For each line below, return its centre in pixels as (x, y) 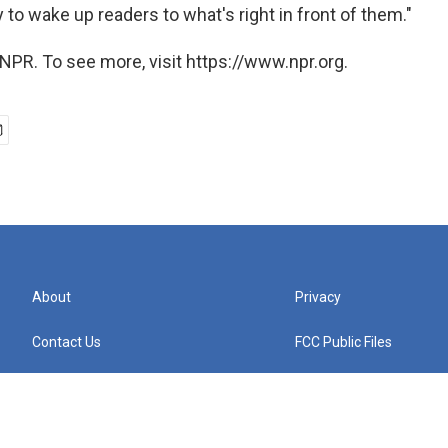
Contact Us (66, 342)
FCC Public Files (344, 342)
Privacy (318, 297)
